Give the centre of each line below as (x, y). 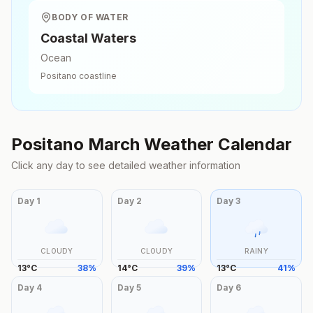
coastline (97, 76)
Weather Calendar (216, 144)
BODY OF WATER (90, 17)
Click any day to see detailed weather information (126, 165)
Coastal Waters (88, 38)
